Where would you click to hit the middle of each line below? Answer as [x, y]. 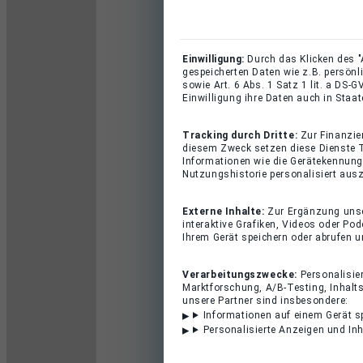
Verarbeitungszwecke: [241, 275]
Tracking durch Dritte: [241, 135]
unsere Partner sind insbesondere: [265, 301]
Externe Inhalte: [225, 211]
